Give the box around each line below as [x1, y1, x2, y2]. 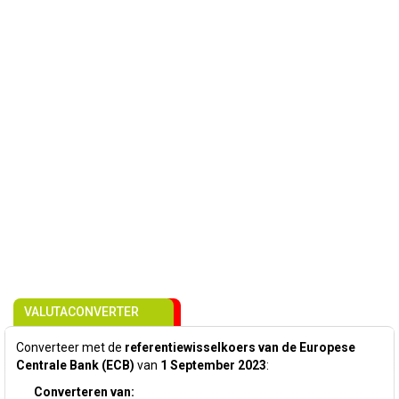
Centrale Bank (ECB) [16, 358, 134, 372]
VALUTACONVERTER [24, 305, 139, 319]
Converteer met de [16, 340, 125, 354]
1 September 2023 [160, 358, 266, 372]
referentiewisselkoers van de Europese [125, 340, 355, 354]
